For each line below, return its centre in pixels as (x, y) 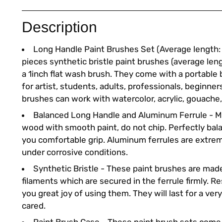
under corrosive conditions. (75, 152)
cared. (34, 206)
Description (60, 27)
